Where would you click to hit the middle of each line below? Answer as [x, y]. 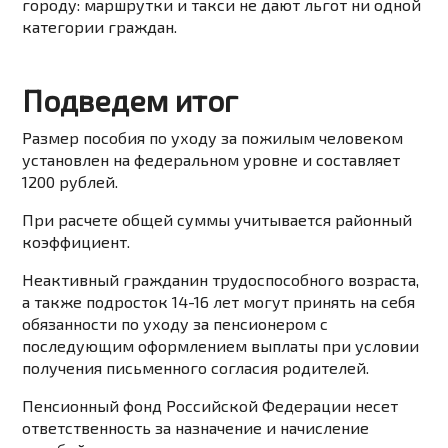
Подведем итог [130, 100]
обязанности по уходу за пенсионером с [175, 324]
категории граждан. [100, 27]
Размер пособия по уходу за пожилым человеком [213, 138]
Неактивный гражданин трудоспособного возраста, [221, 280]
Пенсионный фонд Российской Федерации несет [210, 406]
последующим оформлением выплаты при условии [221, 346]
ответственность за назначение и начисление [196, 428]
